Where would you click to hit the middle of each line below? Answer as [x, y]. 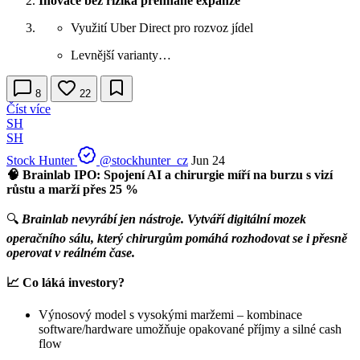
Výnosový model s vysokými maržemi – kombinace [170, 314]
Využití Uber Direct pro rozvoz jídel [162, 27]
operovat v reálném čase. [71, 252]
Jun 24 [208, 160]
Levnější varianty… [121, 55]
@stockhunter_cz [144, 160]
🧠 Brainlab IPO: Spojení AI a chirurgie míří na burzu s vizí [170, 174]
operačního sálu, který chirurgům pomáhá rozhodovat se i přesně [177, 238]
